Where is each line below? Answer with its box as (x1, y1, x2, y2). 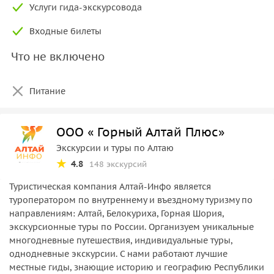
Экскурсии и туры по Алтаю (56, 142, 174, 154)
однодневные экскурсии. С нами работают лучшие (9, 248, 228, 259)
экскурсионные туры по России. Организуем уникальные (9, 221, 254, 232)
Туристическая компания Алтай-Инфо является (9, 180, 211, 192)
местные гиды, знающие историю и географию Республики (9, 261, 264, 273)
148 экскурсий (89, 158, 147, 169)
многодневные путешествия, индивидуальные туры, (9, 234, 232, 246)
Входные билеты (29, 25, 102, 37)
